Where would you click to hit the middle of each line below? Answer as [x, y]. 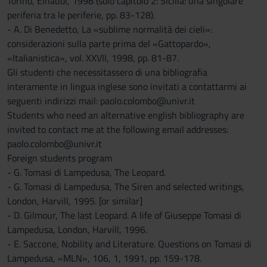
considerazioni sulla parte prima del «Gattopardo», [109, 44]
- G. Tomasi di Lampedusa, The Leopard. [86, 172]
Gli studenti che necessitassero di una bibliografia [107, 72]
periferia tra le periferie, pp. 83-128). [81, 15]
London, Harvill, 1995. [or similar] [75, 201]
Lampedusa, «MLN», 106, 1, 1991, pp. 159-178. [104, 258]
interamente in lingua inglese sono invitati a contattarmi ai [127, 86]
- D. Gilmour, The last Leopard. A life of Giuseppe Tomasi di [124, 215]
